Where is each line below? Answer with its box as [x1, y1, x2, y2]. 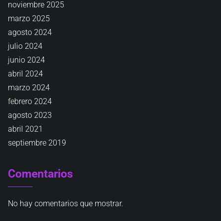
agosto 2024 [8, 28, 52, 37]
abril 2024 [8, 69, 43, 78]
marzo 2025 [8, 14, 50, 23]
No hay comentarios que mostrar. [8, 199, 123, 208]
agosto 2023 [8, 110, 52, 120]
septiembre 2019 [8, 138, 66, 147]
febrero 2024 [8, 97, 52, 106]
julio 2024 [8, 41, 42, 51]
